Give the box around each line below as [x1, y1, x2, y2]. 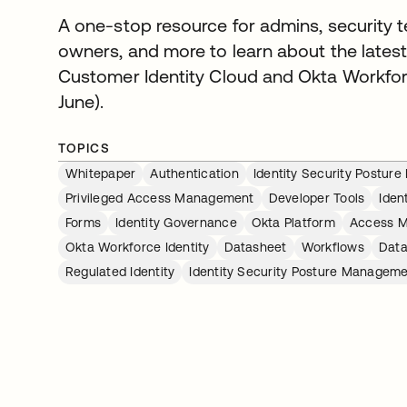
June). [58, 91, 104, 112]
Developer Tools [268, 191, 365, 205]
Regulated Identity [65, 264, 175, 279]
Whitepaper [65, 166, 136, 181]
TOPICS [58, 141, 111, 155]
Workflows [301, 240, 364, 254]
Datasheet [223, 240, 287, 254]
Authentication [150, 166, 239, 181]
